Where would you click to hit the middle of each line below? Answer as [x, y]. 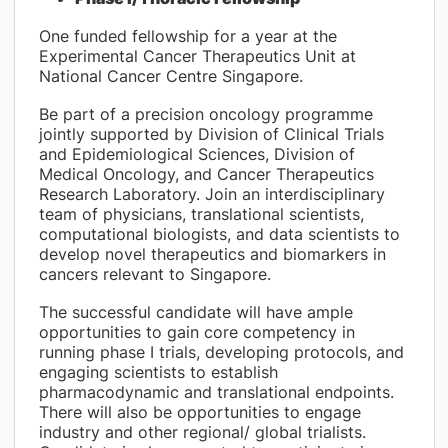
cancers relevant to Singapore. [154, 274]
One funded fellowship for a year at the [187, 36]
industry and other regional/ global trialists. [202, 432]
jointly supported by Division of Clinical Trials [211, 134]
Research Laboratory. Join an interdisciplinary [211, 194]
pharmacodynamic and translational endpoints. [216, 392]
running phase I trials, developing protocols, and [221, 352]
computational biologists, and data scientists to [219, 234]
